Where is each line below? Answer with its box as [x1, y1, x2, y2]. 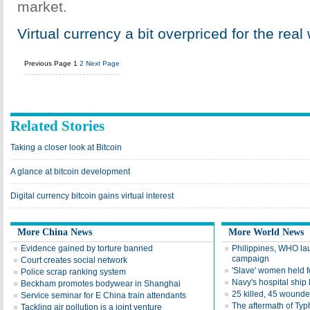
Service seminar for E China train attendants [21, 291, 186, 300]
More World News [228, 227, 304, 237]
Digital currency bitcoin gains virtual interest [10, 191, 174, 201]
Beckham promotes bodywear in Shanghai [21, 279, 181, 289]
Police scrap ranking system [21, 267, 126, 277]
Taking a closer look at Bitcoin [10, 143, 122, 152]
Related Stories [10, 118, 104, 134]
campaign [232, 254, 269, 264]
